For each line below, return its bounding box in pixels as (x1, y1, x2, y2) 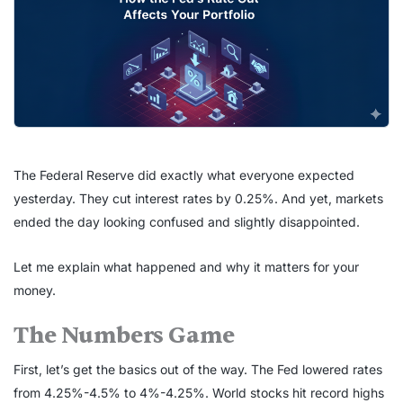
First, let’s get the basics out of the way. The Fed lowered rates (13, 362, 382, 378)
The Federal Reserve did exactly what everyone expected (13, 167, 354, 184)
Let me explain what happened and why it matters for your (13, 259, 359, 275)
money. (13, 282, 56, 299)
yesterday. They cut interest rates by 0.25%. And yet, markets (13, 191, 383, 207)
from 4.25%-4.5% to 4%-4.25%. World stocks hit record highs (13, 385, 384, 401)
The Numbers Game (13, 320, 235, 351)
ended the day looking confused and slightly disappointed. (13, 214, 360, 230)
